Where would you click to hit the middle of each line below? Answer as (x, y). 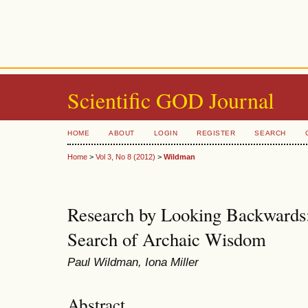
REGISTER (216, 133)
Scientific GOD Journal (171, 100)
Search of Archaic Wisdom (167, 240)
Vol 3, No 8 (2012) (125, 157)
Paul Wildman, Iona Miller (133, 262)
